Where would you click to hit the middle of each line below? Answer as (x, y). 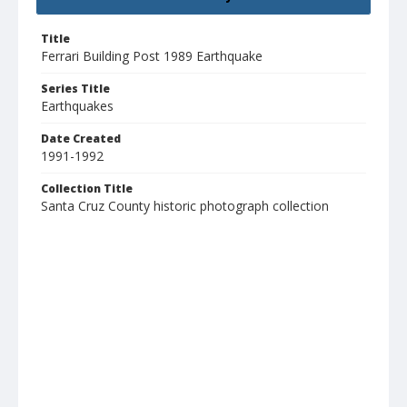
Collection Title (87, 189)
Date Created (81, 139)
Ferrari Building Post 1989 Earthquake (152, 56)
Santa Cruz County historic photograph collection (185, 206)
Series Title (75, 89)
